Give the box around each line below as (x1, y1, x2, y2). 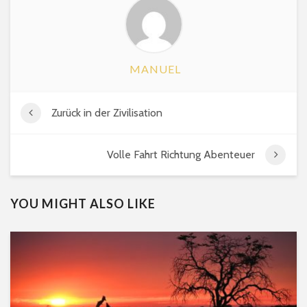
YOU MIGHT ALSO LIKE (10, 196, 156, 212)
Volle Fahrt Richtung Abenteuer (107, 148, 255, 162)
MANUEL (130, 62, 181, 76)
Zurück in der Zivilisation (51, 106, 162, 120)
